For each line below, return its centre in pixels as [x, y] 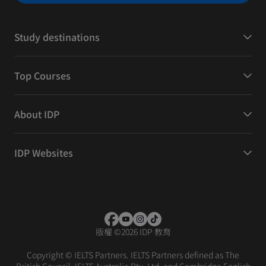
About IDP [37, 114]
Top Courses [42, 76]
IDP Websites [44, 153]
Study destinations [57, 37]
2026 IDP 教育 [146, 232]
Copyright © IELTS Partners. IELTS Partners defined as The [133, 255]
